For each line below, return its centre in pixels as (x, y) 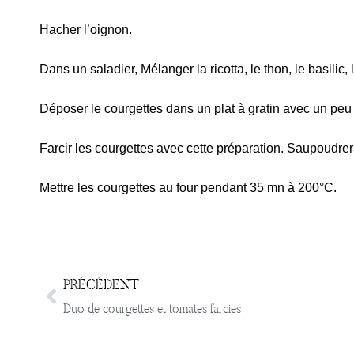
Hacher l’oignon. (86, 30)
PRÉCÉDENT (101, 284)
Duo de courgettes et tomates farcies (152, 309)
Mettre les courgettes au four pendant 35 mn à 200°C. (188, 188)
